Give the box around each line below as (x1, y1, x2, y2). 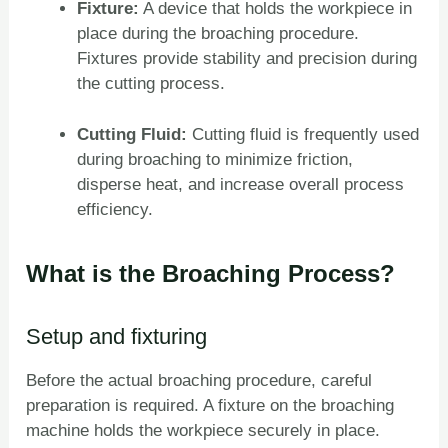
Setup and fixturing (26, 323, 208, 349)
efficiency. (77, 199, 154, 219)
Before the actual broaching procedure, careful (26, 371, 373, 391)
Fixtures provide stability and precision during (77, 49, 418, 69)
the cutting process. (77, 74, 226, 94)
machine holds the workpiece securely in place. (26, 421, 381, 441)
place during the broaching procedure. (77, 24, 360, 44)
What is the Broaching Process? (26, 259, 396, 287)
